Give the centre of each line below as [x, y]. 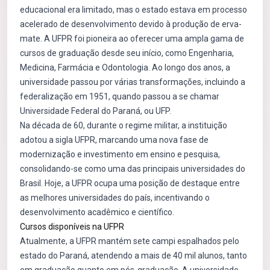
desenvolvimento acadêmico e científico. [97, 212]
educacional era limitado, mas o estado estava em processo [133, 10]
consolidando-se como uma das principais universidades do [133, 169]
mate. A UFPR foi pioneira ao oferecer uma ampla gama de [132, 39]
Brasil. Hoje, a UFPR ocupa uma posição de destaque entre [130, 183]
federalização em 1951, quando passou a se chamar [120, 96]
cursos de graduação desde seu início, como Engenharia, [127, 53]
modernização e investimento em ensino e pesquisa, [120, 154]
